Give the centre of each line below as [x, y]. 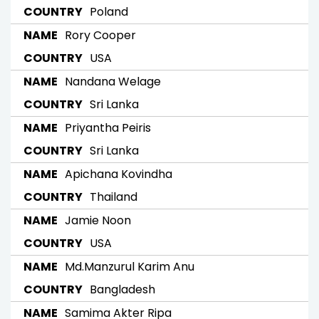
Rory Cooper [100, 35]
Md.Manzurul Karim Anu [130, 266]
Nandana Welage [113, 81]
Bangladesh [122, 289]
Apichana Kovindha [119, 174]
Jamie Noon [98, 220]
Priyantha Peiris [108, 127]
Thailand [114, 197]
